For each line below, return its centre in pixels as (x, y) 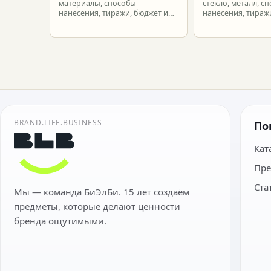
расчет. (216, 23)
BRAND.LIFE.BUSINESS (58, 122)
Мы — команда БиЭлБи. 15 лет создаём (102, 191)
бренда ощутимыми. (60, 220)
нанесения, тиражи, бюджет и (113, 13)
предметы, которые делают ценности (97, 206)
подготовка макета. (95, 23)
